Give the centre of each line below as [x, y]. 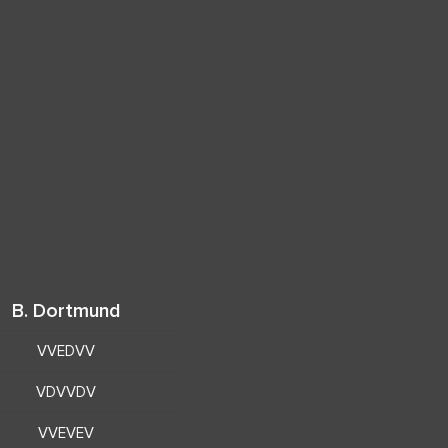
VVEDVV [66, 350]
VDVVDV [66, 391]
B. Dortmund [66, 310]
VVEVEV [66, 432]
